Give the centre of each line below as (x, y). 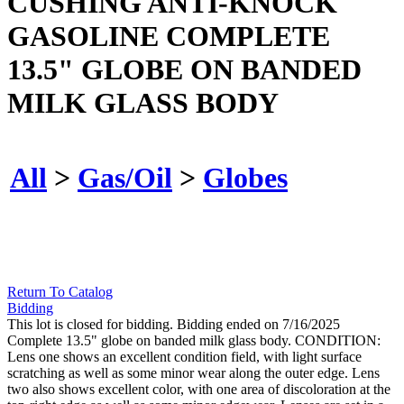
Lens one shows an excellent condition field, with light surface (184, 357)
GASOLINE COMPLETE (169, 36)
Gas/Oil (125, 177)
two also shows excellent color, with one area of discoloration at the (199, 390)
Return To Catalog (60, 292)
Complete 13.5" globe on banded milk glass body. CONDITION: (194, 341)
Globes (245, 177)
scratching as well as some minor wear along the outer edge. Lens (193, 373)
